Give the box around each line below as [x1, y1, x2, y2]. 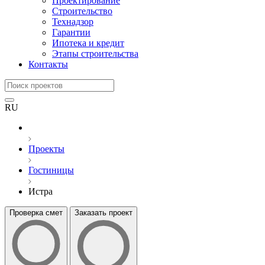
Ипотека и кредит [52, 38, 124, 48]
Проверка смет [9, 208, 63, 217]
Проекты [28, 144, 64, 154]
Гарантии [52, 27, 91, 37]
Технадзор [52, 17, 93, 27]
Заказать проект [75, 208, 132, 217]
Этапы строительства [52, 49, 138, 59]
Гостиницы [28, 165, 74, 175]
